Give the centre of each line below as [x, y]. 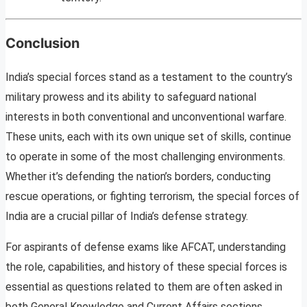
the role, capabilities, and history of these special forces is [146, 267]
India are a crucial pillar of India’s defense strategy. [127, 217]
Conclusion [42, 44]
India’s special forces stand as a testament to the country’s [149, 77]
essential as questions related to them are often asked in [144, 287]
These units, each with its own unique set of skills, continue [148, 137]
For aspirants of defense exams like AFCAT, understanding [146, 247]
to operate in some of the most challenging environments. [145, 157]
